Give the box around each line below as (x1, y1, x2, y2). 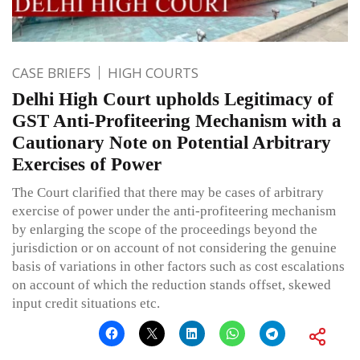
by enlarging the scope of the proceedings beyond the (12, 221, 317, 237)
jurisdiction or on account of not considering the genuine (12, 239, 337, 256)
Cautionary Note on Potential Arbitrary (12, 132, 331, 153)
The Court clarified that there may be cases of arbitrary (12, 184, 324, 200)
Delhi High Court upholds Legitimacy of (12, 88, 333, 109)
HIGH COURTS (108, 63, 198, 82)
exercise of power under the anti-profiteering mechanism (12, 202, 336, 219)
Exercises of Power (12, 153, 162, 174)
